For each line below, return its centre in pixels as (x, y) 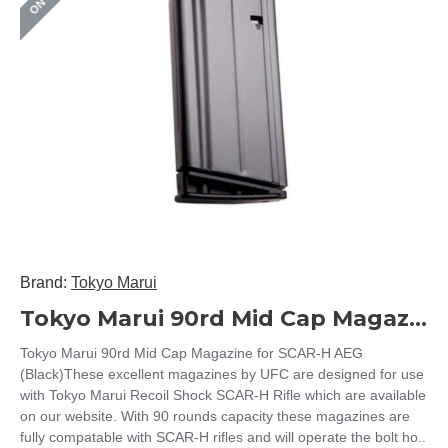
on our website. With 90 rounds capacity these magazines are (215, 416)
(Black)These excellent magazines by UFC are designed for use (222, 374)
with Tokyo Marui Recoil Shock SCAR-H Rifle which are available (223, 395)
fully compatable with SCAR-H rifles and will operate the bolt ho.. (223, 437)
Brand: (43, 282)
